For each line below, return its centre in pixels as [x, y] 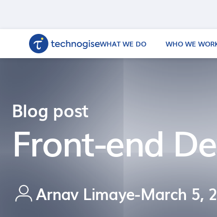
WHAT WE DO [123, 44]
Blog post [50, 110]
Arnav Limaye [85, 193]
